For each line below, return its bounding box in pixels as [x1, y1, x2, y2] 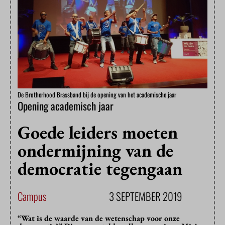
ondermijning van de [18, 139, 173, 163]
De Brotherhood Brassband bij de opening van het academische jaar [18, 89, 176, 100]
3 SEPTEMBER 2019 [109, 188, 182, 204]
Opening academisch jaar [18, 98, 114, 114]
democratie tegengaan [18, 157, 182, 181]
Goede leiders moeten [18, 121, 178, 145]
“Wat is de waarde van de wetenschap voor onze [18, 213, 180, 224]
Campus [18, 188, 47, 204]
